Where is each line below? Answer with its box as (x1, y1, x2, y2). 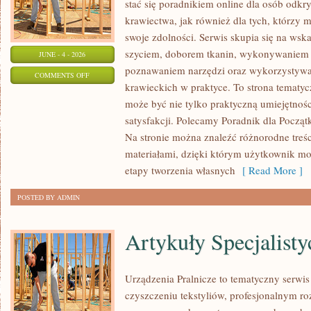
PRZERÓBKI (89, 121, 128, 131)
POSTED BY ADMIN (17, 192, 80, 202)
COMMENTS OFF (35, 70, 90, 80)
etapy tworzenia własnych (125, 163, 235, 177)
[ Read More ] (235, 163, 303, 177)
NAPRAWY (89, 87, 124, 96)
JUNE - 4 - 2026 (39, 49, 86, 59)
